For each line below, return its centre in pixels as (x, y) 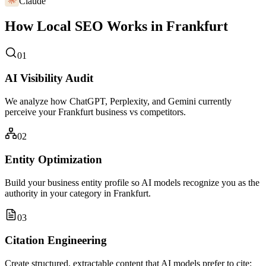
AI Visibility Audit (49, 78)
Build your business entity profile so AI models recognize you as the (132, 182)
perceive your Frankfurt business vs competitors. (95, 112)
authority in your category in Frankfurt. (78, 193)
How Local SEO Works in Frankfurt (116, 26)
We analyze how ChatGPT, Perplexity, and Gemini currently (118, 102)
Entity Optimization (53, 159)
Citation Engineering (56, 240)
